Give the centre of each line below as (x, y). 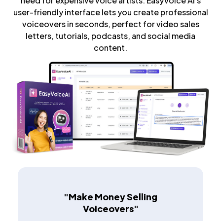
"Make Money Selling (110, 196)
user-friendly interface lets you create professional (110, 12)
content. (110, 48)
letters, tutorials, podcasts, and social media (110, 36)
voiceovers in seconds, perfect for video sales (110, 24)
